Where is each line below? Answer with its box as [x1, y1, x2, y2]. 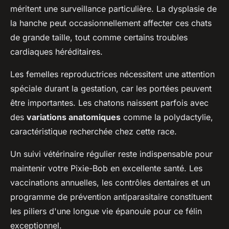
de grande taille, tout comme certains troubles [10, 32, 188, 42]
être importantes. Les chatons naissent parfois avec [10, 97, 209, 108]
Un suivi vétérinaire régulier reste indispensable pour [10, 148, 213, 159]
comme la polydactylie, [121, 111, 213, 122]
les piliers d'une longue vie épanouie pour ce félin [10, 205, 202, 216]
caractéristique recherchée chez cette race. [10, 126, 177, 136]
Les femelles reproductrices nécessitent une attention [10, 68, 215, 79]
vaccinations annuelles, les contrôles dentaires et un [10, 177, 210, 188]
